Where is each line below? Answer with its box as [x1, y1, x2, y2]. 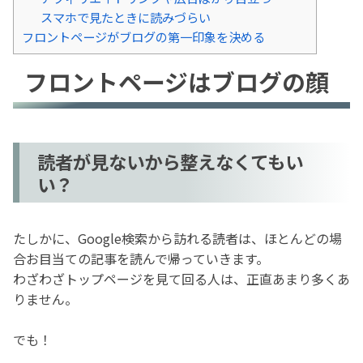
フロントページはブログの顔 [24, 64, 330, 98]
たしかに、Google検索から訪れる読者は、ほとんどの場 [13, 228, 342, 248]
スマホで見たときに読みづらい [40, 7, 211, 26]
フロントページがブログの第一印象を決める [22, 27, 265, 45]
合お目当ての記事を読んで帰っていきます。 [13, 248, 269, 268]
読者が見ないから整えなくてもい [37, 147, 304, 174]
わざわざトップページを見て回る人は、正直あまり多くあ [13, 268, 350, 288]
